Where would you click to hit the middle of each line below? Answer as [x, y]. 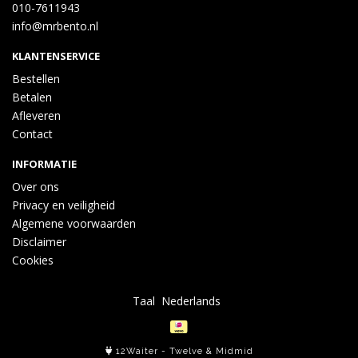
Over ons [36, 187]
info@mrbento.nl [55, 26]
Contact [32, 134]
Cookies [33, 260]
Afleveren [36, 115]
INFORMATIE [44, 164]
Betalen [32, 97]
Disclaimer [39, 242]
